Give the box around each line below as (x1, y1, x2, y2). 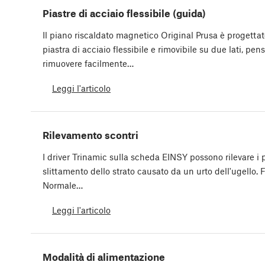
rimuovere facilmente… (43, 58, 134, 69)
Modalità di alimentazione (43, 251, 165, 263)
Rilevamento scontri (43, 129, 138, 141)
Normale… (43, 180, 83, 191)
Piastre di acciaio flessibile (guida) (43, 7, 206, 20)
